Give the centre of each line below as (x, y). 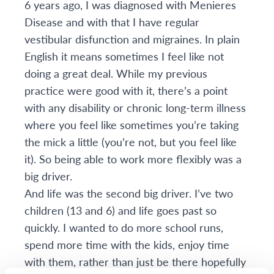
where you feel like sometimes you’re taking (131, 124)
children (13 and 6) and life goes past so (120, 210)
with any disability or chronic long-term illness (135, 107)
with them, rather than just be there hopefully (135, 261)
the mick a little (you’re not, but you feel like (131, 142)
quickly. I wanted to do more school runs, (124, 227)
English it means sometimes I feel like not (124, 56)
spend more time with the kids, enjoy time (127, 244)
